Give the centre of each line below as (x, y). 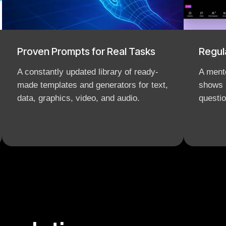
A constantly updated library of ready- (88, 72)
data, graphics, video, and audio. (78, 98)
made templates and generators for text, (93, 85)
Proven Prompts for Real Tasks (86, 51)
